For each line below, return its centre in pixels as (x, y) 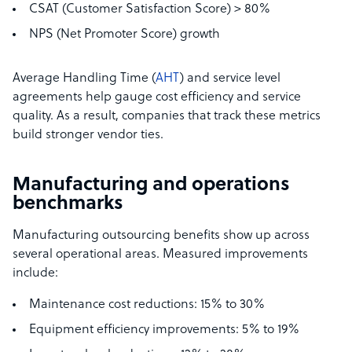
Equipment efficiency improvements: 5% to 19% (164, 330)
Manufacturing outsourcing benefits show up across (161, 236)
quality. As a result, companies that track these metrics (167, 117)
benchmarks (68, 205)
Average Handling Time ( (84, 79)
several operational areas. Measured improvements (160, 255)
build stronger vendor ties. (88, 136)
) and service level (230, 79)
